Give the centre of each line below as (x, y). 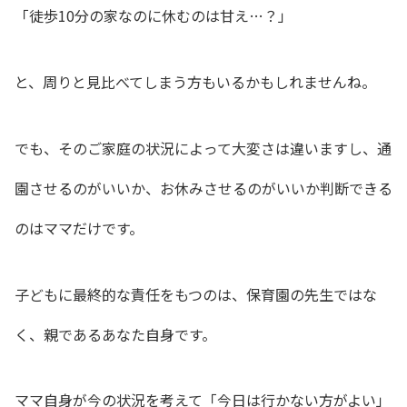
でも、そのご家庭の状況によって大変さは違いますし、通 (203, 148)
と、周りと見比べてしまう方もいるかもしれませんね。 (195, 82)
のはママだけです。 (79, 228)
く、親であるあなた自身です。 (115, 334)
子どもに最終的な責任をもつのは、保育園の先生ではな (196, 294)
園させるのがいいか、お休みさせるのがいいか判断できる (203, 188)
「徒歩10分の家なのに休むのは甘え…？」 (154, 16)
